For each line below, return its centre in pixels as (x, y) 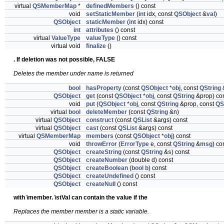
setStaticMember (110, 14)
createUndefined (110, 176)
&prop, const (197, 104)
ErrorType (135, 144)
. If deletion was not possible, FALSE (64, 59)
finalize (96, 46)
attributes (100, 30)
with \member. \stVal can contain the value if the (80, 197)
